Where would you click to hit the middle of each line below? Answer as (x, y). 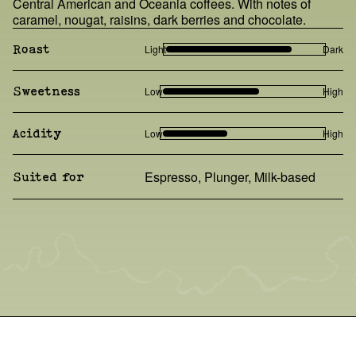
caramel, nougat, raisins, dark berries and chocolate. (159, 19)
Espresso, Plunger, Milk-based (230, 176)
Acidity (37, 133)
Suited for (48, 177)
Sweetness (46, 91)
